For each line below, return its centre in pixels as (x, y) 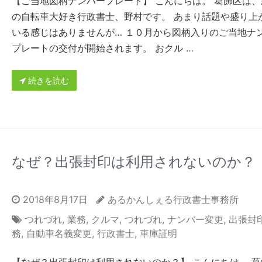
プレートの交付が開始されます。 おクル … (102, 48)
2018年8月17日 (54, 200)
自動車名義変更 (59, 234)
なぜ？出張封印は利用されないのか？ (133, 162)
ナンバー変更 (195, 220)
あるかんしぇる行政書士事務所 (173, 200)
